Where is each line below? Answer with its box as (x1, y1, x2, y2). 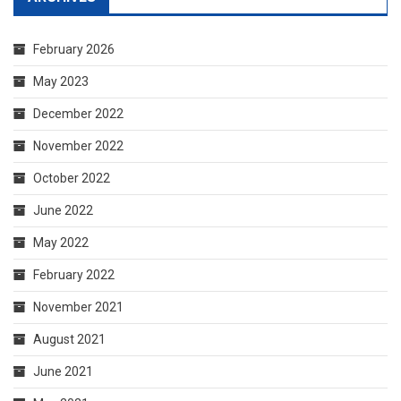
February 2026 (33, 41, 115, 56)
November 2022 (33, 138, 124, 153)
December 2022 (33, 106, 124, 121)
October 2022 (33, 170, 110, 185)
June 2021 (33, 363, 93, 379)
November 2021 (33, 299, 124, 314)
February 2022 (33, 267, 115, 282)
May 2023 (33, 73, 89, 89)
